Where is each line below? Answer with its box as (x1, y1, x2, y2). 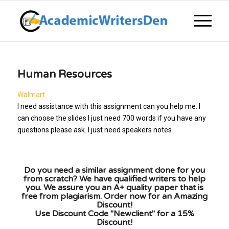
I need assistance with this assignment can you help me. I (17, 102, 200, 110)
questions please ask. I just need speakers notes (17, 126, 172, 134)
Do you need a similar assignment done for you (24, 165, 205, 175)
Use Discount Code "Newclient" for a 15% (34, 208, 194, 219)
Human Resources (17, 68, 112, 81)
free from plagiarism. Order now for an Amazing (21, 191, 208, 201)
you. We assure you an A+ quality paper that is (25, 182, 203, 193)
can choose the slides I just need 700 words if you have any (17, 114, 206, 122)
